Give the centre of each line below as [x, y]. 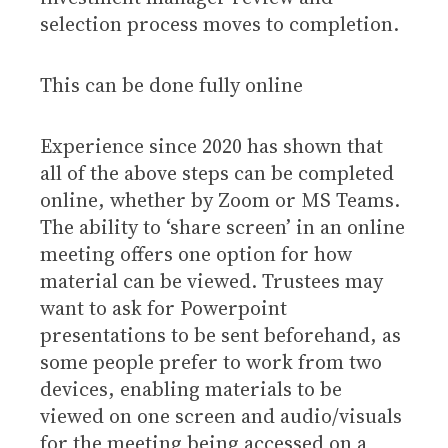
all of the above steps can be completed [217, 173]
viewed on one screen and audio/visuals [221, 416]
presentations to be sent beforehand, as [220, 335]
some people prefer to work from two [211, 362]
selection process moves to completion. [219, 24]
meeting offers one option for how [196, 254]
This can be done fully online [171, 85]
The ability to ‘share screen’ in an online [222, 227]
